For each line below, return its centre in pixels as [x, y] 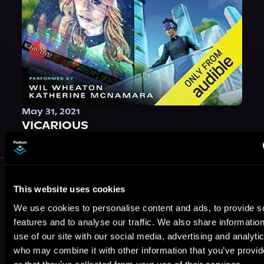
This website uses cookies [70, 189]
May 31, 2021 [51, 111]
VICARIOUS [55, 125]
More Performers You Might [119, 176]
